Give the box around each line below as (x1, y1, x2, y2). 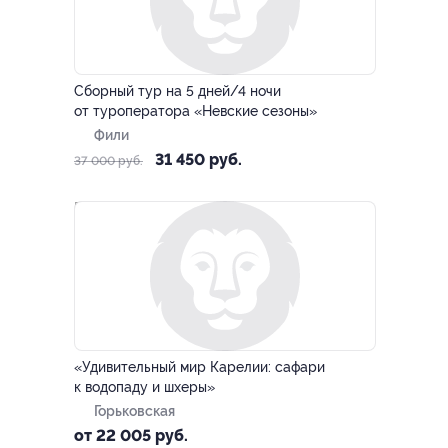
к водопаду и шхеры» (74, 379, 215, 395)
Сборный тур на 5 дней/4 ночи (74, 83, 281, 99)
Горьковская (94, 403, 175, 419)
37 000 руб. (74, 154, 143, 168)
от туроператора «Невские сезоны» (74, 103, 317, 119)
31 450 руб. (155, 150, 242, 169)
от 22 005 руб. (74, 426, 188, 445)
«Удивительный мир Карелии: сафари (74, 359, 325, 375)
